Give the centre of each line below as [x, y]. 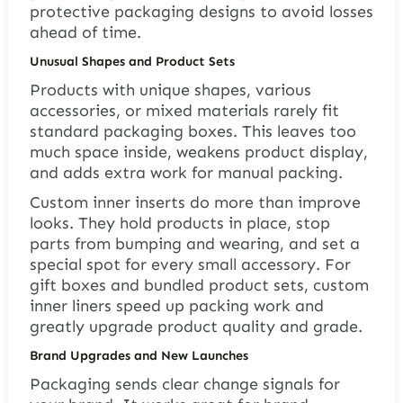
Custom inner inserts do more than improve [195, 202]
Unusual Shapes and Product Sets [132, 61]
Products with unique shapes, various [170, 90]
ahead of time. [85, 32]
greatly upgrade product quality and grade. [196, 326]
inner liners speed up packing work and [176, 305]
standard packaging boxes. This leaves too [193, 131]
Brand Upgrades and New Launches [139, 355]
